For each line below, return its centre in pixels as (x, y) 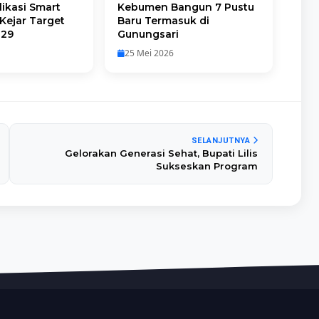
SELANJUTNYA (222, 141)
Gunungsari (148, 34)
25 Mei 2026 (149, 53)
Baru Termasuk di (163, 21)
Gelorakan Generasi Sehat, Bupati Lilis (162, 153)
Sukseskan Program (207, 166)
